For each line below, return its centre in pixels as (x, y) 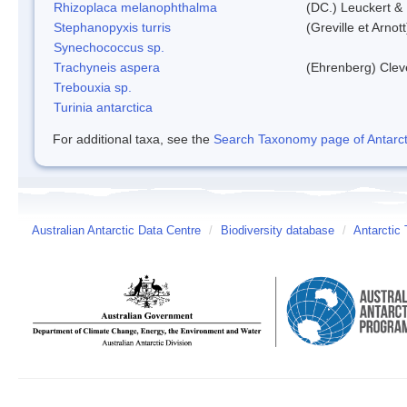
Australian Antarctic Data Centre (116, 230)
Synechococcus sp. (109, 47)
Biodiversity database (278, 230)
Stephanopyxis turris (112, 27)
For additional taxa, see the (133, 139)
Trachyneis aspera (107, 67)
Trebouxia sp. (93, 87)
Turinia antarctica (103, 107)
